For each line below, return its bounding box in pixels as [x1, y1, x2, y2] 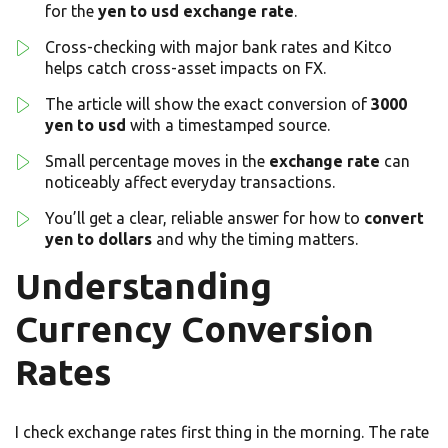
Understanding [15, 266, 272, 307]
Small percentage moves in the [45, 152, 269, 171]
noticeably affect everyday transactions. [45, 173, 335, 192]
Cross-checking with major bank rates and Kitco [45, 38, 392, 57]
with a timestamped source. [126, 116, 330, 135]
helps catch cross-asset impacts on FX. [45, 59, 326, 78]
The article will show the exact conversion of [45, 95, 371, 114]
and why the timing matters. [152, 230, 358, 249]
